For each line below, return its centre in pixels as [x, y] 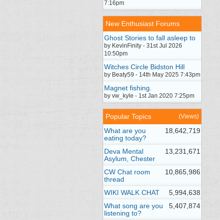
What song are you [134, 206]
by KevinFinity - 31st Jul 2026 [143, 46]
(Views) [189, 116]
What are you [125, 131]
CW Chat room [127, 172]
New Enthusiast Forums [143, 24]
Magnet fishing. [128, 88]
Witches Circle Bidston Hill [144, 67]
